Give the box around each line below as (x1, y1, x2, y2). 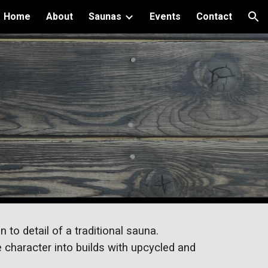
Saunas (89, 11, 121, 22)
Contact (196, 11, 232, 22)
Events (150, 11, 181, 22)
